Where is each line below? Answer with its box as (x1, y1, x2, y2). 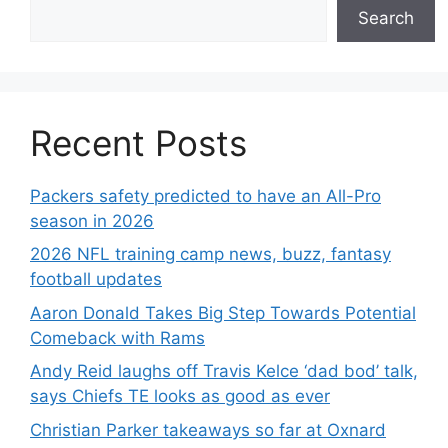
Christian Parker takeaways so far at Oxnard (30, 419, 386, 440)
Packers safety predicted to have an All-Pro (30, 185, 381, 206)
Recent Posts (30, 121, 247, 164)
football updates (30, 269, 162, 289)
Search (358, 7, 414, 28)
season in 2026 (30, 210, 154, 231)
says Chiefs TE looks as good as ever (30, 386, 330, 406)
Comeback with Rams (30, 327, 205, 348)
